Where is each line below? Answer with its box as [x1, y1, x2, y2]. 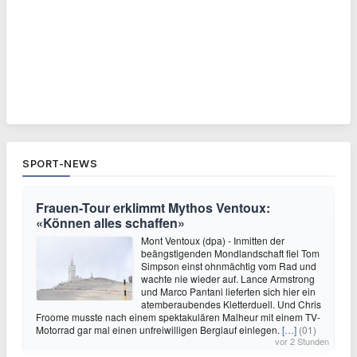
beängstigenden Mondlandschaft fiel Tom [141, 246, 320, 261]
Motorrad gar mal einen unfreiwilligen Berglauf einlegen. [36, 323, 282, 337]
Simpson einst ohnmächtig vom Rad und [141, 259, 316, 273]
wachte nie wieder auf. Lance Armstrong [141, 272, 315, 286]
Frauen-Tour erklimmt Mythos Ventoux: [36, 198, 270, 218]
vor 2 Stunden [275, 335, 329, 348]
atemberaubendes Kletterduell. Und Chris [141, 297, 321, 312]
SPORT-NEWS [22, 157, 97, 171]
